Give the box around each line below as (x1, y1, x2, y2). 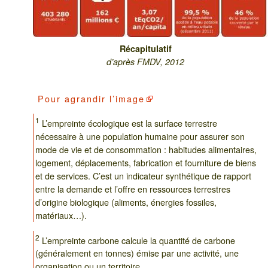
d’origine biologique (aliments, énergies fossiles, (35, 196, 217, 209)
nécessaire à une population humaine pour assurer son (35, 130, 245, 143)
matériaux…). (35, 209, 87, 222)
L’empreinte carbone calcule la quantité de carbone (39, 233, 235, 246)
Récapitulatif (119, 42, 172, 54)
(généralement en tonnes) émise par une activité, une (35, 246, 239, 260)
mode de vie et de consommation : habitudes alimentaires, (35, 143, 257, 156)
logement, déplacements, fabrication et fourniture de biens (35, 156, 256, 169)
